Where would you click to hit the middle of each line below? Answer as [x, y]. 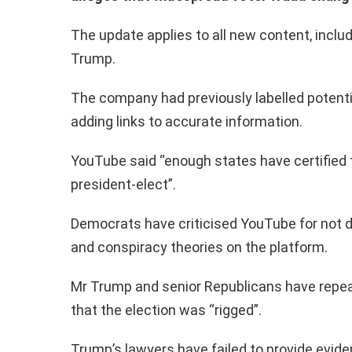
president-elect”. [123, 185]
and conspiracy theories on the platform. [199, 247]
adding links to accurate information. [186, 122]
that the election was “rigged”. [166, 310]
